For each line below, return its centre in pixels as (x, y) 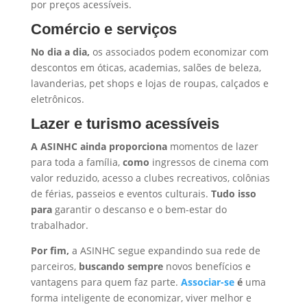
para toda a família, (76, 162)
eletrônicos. (57, 99)
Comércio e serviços (103, 29)
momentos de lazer (212, 146)
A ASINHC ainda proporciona (99, 146)
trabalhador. (59, 225)
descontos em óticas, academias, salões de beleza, (146, 67)
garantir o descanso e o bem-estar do (139, 209)
